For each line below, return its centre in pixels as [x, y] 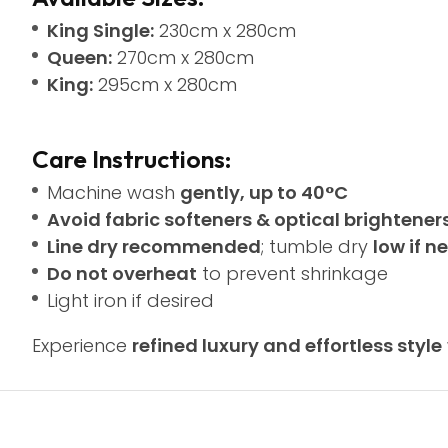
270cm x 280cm [183, 57]
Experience [82, 345]
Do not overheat [122, 273]
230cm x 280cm [225, 30]
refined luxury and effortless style [287, 345]
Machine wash [113, 192]
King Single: [100, 30]
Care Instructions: [131, 159]
